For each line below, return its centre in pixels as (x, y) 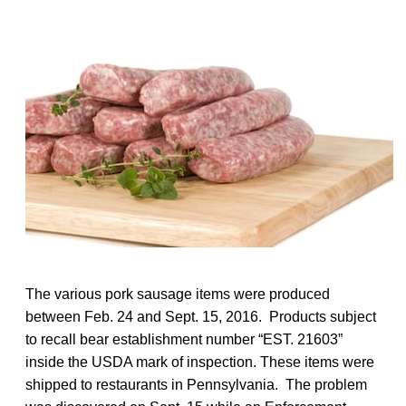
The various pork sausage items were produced (178, 294)
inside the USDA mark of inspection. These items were (200, 362)
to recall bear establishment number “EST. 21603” (184, 339)
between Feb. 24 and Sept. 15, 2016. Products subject (201, 316)
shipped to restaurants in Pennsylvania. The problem (196, 384)
